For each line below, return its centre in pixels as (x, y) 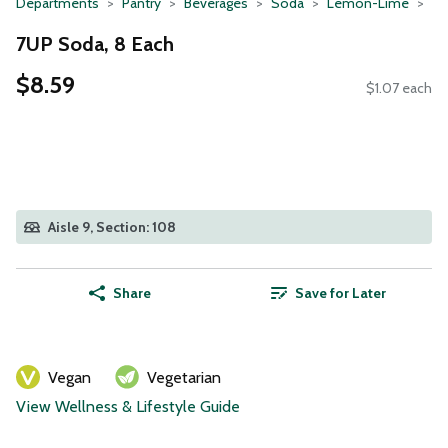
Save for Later (340, 293)
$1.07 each (399, 88)
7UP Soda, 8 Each (95, 43)
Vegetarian (184, 378)
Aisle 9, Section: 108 (112, 227)
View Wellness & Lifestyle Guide (128, 407)
